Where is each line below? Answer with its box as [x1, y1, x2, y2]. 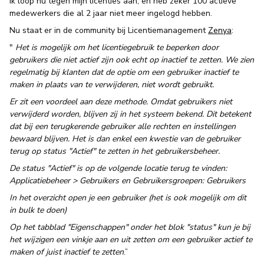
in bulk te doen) [9, 204, 67, 216]
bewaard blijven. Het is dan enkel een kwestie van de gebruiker [9, 133, 240, 144]
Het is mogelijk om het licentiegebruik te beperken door [13, 42, 219, 53]
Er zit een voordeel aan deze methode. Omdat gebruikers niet [9, 96, 232, 107]
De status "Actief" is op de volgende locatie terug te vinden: [9, 163, 227, 174]
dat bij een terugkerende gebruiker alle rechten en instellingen [9, 121, 236, 132]
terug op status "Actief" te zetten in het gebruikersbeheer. [9, 146, 220, 157]
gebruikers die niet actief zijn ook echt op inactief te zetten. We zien [9, 54, 254, 65]
